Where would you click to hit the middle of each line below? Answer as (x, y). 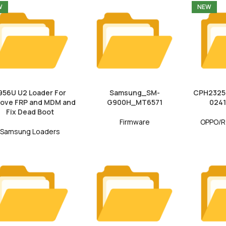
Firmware (134, 122)
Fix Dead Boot (30, 111)
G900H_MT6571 (134, 102)
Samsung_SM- (134, 92)
